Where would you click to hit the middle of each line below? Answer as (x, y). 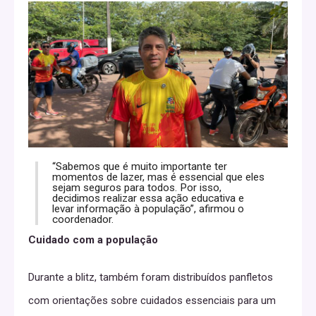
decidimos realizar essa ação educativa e (148, 198)
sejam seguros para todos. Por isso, (137, 187)
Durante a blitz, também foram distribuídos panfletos (151, 277)
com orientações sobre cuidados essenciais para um (152, 300)
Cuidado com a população (93, 239)
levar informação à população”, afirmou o (148, 208)
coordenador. (83, 219)
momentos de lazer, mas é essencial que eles (158, 177)
